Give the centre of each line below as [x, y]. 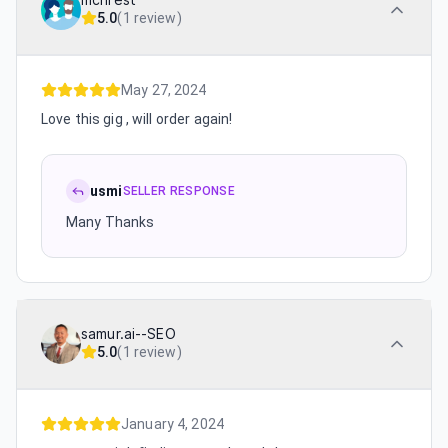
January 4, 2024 [172, 424]
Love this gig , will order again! [137, 119]
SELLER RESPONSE [179, 191]
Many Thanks [110, 222]
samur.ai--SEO [128, 334]
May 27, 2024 [164, 90]
